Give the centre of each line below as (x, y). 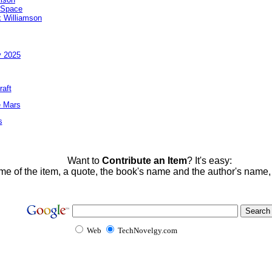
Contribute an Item (144, 161)
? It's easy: (209, 161)
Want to (84, 161)
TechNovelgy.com (147, 230)
